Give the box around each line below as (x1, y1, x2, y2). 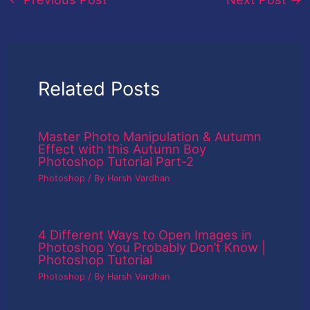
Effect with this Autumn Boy (38, 140, 207, 156)
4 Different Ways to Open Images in (38, 226, 253, 242)
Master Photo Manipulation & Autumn (38, 128, 262, 144)
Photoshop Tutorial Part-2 (38, 153, 194, 169)
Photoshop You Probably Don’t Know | (38, 239, 266, 255)
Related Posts (38, 76, 161, 100)
